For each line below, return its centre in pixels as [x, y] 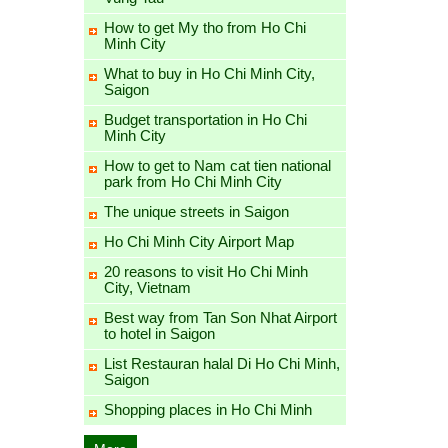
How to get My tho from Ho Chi [204, 27]
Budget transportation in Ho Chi [205, 119]
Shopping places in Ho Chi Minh [207, 409]
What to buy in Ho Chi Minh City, [209, 73]
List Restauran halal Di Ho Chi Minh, [221, 363]
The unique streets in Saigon [196, 211]
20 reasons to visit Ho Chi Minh [205, 271]
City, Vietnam [147, 287]
